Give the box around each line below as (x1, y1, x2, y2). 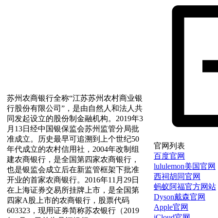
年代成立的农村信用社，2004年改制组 (7, 145, 139, 153)
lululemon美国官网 (154, 162, 216, 170)
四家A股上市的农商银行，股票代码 (7, 196, 129, 204)
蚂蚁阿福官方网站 (154, 182, 216, 191)
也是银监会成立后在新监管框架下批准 (7, 165, 139, 174)
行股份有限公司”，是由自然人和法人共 (7, 104, 143, 112)
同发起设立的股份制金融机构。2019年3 (7, 114, 143, 123)
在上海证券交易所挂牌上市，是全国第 (7, 185, 139, 194)
